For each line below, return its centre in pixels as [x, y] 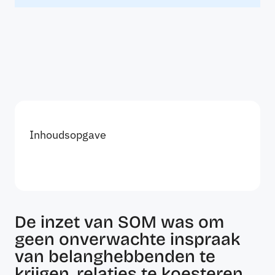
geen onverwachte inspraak [127, 240]
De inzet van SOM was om [119, 223]
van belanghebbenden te [115, 257]
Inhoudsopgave [68, 135]
